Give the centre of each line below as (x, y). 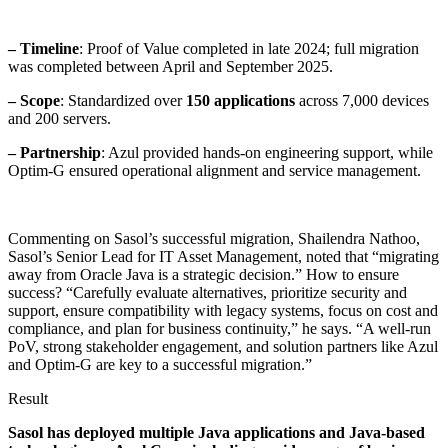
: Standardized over (123, 100)
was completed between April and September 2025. (170, 66)
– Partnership (54, 152)
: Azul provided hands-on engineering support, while (267, 152)
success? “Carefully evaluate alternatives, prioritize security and (207, 292)
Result (28, 398)
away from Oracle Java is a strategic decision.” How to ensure (203, 274)
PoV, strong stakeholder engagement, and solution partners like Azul (223, 346)
